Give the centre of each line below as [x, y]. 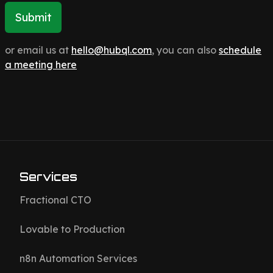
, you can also [185, 50]
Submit [33, 17]
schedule [240, 50]
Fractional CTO [55, 200]
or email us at [37, 50]
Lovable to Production [72, 229]
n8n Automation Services [78, 258]
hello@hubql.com [112, 50]
